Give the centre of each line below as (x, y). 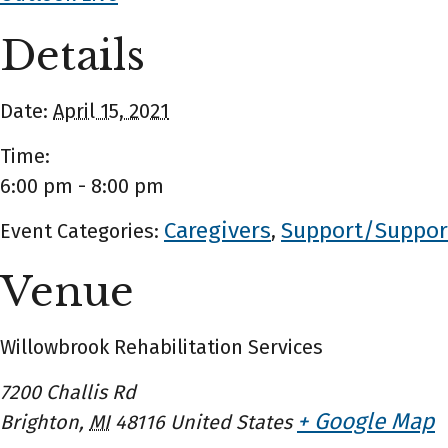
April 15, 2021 (111, 111)
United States (231, 422)
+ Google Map (366, 422)
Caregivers (217, 231)
